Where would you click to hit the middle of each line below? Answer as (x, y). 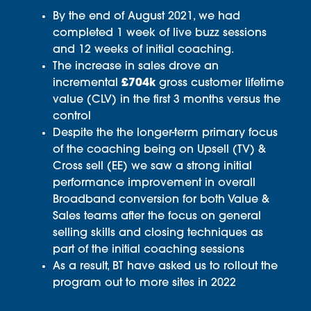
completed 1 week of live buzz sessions (159, 34)
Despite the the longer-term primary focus (165, 134)
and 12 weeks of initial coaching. (143, 50)
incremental (87, 84)
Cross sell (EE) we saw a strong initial (152, 167)
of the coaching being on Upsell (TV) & (159, 150)
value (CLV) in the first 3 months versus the (166, 100)
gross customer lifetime (221, 84)
